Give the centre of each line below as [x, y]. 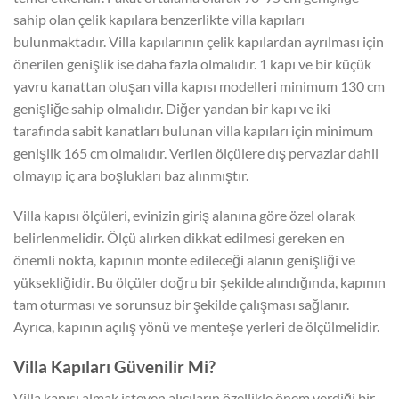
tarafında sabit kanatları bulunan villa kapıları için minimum [193, 130]
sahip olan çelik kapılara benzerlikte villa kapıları [159, 19]
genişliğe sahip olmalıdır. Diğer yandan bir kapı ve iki [172, 108]
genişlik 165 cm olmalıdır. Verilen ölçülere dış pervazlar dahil [196, 152]
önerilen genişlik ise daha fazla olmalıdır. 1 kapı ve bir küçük [192, 63]
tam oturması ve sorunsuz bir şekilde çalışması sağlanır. [181, 305]
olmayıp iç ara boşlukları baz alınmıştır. [131, 175]
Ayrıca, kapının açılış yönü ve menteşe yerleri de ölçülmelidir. [196, 327]
